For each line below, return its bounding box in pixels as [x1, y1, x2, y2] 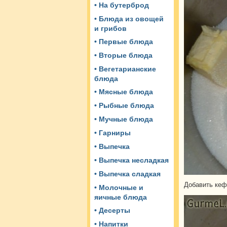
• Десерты [94, 206, 130, 215]
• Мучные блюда [94, 115, 153, 124]
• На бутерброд [94, 1, 149, 10]
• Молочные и [94, 183, 143, 192]
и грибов [94, 24, 127, 33]
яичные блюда [94, 193, 147, 202]
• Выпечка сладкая [94, 170, 161, 178]
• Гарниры [94, 129, 131, 137]
